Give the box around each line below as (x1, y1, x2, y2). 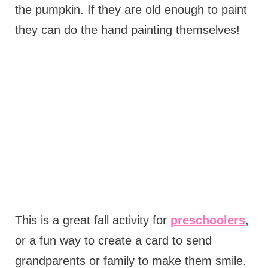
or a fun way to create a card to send (14, 233, 212, 247)
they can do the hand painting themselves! (14, 23, 243, 36)
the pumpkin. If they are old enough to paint (14, 2, 247, 16)
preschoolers (170, 213, 245, 227)
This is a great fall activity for (14, 213, 170, 227)
